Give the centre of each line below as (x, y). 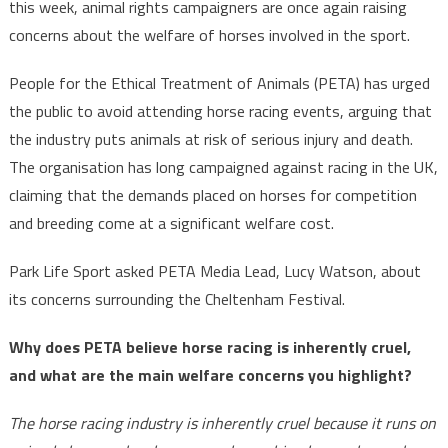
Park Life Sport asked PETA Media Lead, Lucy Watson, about (214, 271)
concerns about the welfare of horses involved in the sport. (209, 35)
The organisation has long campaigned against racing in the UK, (223, 167)
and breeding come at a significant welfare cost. (171, 223)
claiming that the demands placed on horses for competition (212, 195)
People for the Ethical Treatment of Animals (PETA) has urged (219, 83)
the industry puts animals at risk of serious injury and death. (210, 139)
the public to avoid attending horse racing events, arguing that (220, 111)
